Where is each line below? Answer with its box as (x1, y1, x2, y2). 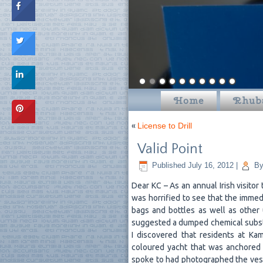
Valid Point (137, 141, 203, 157)
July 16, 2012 (188, 161, 234, 170)
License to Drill (137, 121, 192, 130)
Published (152, 161, 186, 170)
